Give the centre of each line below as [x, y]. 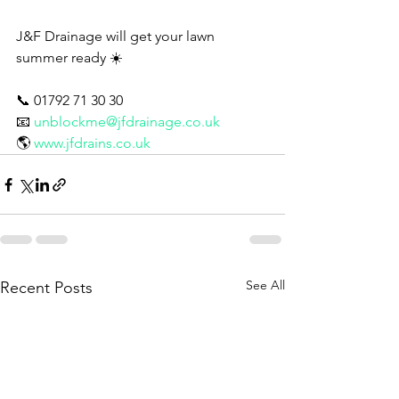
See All [265, 285]
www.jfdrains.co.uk [92, 143]
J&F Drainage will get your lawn [117, 36]
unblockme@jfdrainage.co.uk [127, 122]
